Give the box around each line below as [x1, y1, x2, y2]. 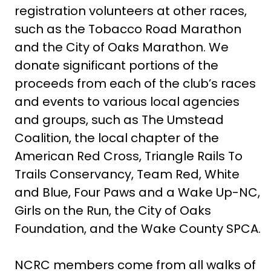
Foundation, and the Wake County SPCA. [14, 220, 261, 237]
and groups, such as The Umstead [14, 111, 224, 128]
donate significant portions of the [14, 56, 218, 74]
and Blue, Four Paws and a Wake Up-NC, [14, 183, 260, 201]
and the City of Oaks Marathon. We [14, 38, 229, 56]
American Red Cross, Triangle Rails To [14, 147, 243, 165]
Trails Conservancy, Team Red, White [14, 165, 240, 183]
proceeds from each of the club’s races [14, 74, 256, 92]
